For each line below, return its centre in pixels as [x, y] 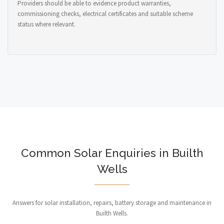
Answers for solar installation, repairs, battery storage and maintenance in [112, 202]
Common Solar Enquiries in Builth [112, 153]
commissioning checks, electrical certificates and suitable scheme [105, 13]
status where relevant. [46, 24]
